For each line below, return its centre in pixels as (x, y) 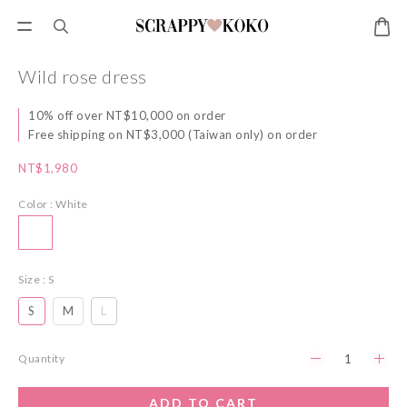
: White (69, 204)
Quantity (41, 358)
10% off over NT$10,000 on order (127, 115)
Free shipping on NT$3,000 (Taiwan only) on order (173, 134)
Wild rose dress (83, 76)
